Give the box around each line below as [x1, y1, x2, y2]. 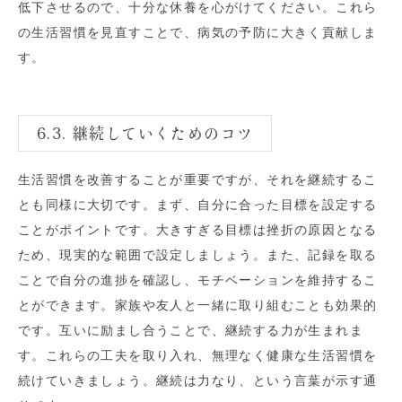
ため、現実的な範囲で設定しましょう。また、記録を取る [18, 247, 378, 262]
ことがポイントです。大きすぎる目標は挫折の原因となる [18, 222, 378, 237]
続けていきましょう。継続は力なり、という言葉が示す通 [18, 372, 378, 388]
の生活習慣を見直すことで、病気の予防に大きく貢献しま [18, 24, 378, 39]
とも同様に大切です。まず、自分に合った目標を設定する [18, 197, 378, 212]
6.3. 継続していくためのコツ [37, 125, 254, 141]
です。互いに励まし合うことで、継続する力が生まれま [18, 322, 363, 337]
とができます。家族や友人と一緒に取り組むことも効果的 [18, 297, 378, 312]
